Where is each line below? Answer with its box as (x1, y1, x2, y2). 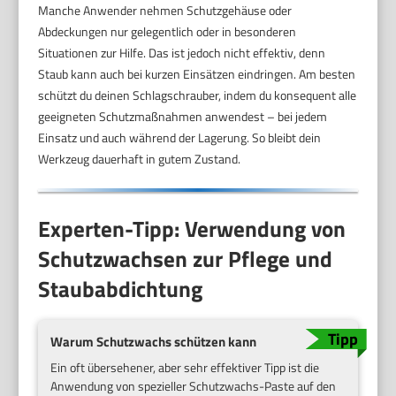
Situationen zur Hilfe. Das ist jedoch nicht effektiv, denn (38, 43, 326, 63)
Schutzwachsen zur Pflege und (38, 241, 333, 276)
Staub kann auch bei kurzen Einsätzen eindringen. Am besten (38, 65, 356, 84)
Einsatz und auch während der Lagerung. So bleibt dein (38, 128, 322, 148)
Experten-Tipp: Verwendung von (38, 211, 346, 246)
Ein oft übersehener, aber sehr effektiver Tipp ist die (50, 357, 320, 377)
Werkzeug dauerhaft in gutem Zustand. (38, 149, 241, 169)
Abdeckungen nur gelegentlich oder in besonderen (38, 22, 297, 42)
